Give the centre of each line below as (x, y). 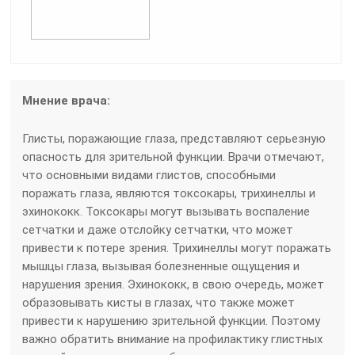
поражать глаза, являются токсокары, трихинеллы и (169, 193)
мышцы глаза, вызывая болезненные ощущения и (161, 266)
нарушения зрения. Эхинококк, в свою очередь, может (174, 284)
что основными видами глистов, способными (149, 175)
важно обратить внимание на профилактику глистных (173, 339)
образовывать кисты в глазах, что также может (159, 302)
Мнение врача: (67, 100)
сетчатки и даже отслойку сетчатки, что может (158, 229)
